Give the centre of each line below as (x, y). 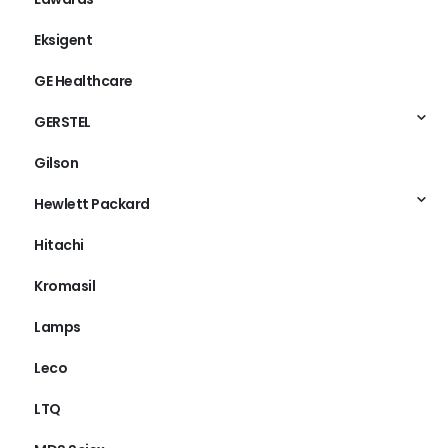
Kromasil (64, 285)
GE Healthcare (83, 80)
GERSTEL (62, 121)
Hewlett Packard (92, 203)
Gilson (56, 162)
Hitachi (59, 244)
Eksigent (63, 39)
